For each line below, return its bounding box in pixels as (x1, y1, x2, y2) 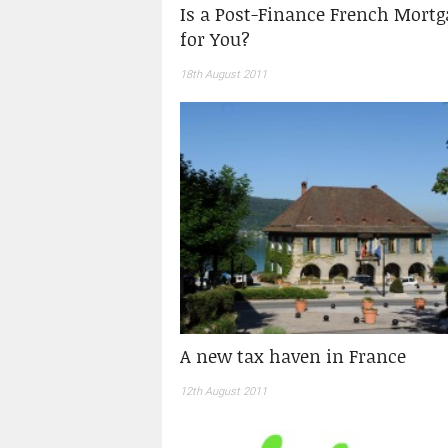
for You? (179, 25, 250, 52)
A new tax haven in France (179, 342, 406, 369)
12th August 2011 (179, 384, 267, 398)
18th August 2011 (179, 67, 267, 81)
